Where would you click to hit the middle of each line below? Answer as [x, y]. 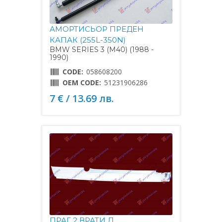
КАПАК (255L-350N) [88, 40]
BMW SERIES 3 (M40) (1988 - [102, 49]
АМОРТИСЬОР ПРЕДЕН [97, 29]
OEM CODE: [82, 82]
